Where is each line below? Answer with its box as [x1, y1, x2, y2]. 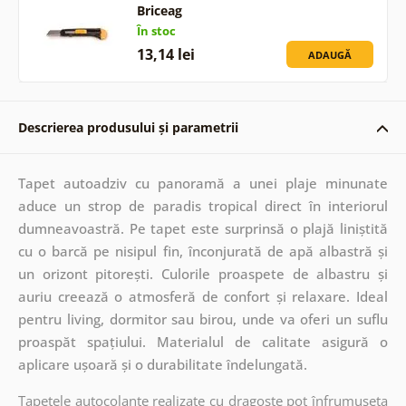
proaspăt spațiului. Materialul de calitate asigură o [17, 332, 389, 351]
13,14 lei [136, 43, 195, 64]
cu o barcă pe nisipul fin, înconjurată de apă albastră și [17, 241, 389, 260]
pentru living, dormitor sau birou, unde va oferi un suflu [17, 309, 389, 328]
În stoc [136, 22, 176, 39]
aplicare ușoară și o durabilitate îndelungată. [17, 354, 307, 373]
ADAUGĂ [308, 47, 353, 62]
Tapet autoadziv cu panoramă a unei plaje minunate [17, 173, 389, 192]
